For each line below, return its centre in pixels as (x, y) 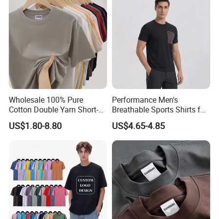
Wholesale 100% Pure (46, 99)
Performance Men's (145, 99)
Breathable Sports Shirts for (159, 109)
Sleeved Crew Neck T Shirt (54, 119)
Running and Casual (147, 119)
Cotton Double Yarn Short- (54, 109)
